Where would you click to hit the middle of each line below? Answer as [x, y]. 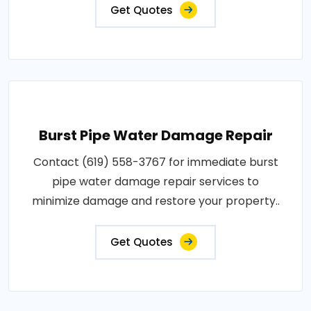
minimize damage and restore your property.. [155, 201]
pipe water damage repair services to [155, 181]
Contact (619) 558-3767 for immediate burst [155, 162]
